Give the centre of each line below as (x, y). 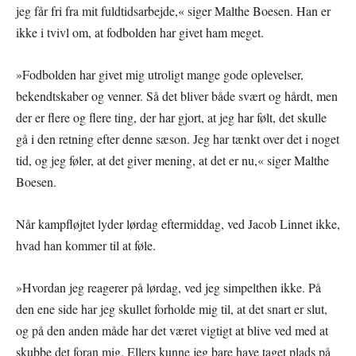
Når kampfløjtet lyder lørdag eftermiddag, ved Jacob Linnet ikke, (178, 223)
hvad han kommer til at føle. (86, 245)
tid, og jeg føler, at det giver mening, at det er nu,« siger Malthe (172, 160)
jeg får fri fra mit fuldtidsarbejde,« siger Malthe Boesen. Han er (173, 10)
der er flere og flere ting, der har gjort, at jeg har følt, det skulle (171, 117)
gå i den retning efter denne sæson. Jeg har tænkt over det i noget (178, 138)
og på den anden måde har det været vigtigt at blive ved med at (172, 330)
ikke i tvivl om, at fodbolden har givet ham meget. (140, 32)
